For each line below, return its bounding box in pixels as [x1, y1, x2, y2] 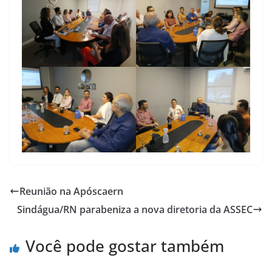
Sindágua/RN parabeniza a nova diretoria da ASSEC [17, 203, 253, 217]
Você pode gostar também [25, 235, 224, 257]
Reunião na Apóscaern [19, 185, 123, 199]
